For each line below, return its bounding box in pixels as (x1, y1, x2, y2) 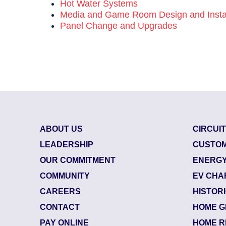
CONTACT (40, 202, 80, 211)
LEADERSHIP (40, 140, 94, 149)
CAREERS (40, 187, 81, 196)
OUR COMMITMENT (40, 155, 116, 164)
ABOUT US (40, 124, 83, 133)
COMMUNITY (40, 171, 90, 180)
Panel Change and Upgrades (60, 21, 178, 31)
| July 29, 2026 (151, 208, 213, 218)
